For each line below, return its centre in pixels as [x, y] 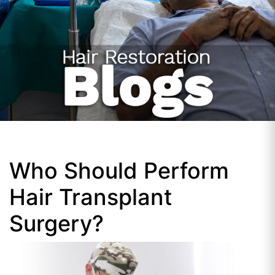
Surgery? [56, 223]
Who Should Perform [119, 171]
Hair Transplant [91, 197]
